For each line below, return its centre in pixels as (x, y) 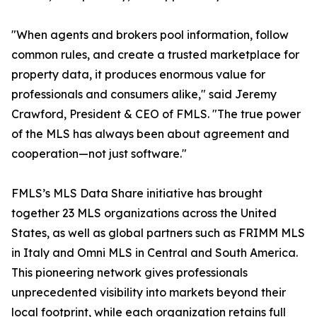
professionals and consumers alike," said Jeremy (144, 94)
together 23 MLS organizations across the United (144, 213)
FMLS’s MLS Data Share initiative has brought (137, 194)
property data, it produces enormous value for (138, 75)
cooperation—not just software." (99, 154)
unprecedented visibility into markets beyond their (149, 293)
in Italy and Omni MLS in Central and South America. (155, 253)
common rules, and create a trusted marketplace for (155, 55)
